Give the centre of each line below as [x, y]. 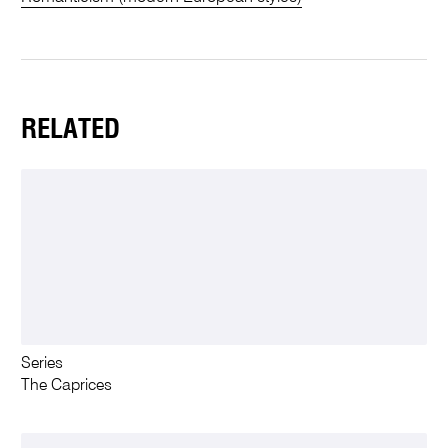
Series [42, 363]
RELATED [71, 130]
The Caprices [67, 385]
